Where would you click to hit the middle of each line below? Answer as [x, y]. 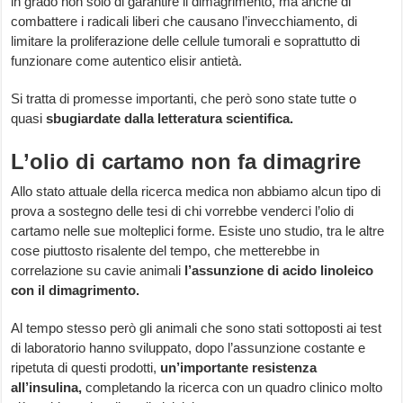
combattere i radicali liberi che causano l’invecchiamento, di [184, 22]
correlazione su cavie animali [98, 271]
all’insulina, [49, 388]
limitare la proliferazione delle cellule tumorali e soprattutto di [186, 41]
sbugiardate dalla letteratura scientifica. [172, 119]
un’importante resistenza [239, 368]
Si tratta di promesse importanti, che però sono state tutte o [184, 99]
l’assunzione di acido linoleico [279, 271]
